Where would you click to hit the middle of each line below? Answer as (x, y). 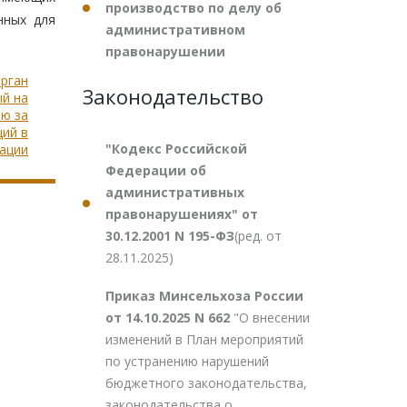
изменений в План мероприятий (204, 339)
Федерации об (156, 170)
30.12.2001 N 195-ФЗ (170, 236)
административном (175, 30)
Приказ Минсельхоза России (204, 296)
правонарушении (165, 51)
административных (175, 192)
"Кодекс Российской (176, 149)
